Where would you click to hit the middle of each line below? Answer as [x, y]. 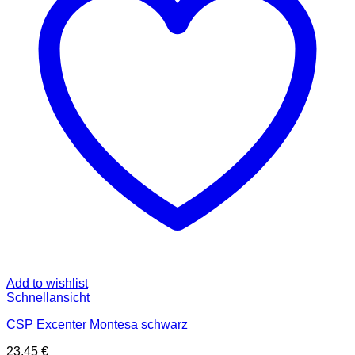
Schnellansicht [48, 298]
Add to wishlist [47, 284]
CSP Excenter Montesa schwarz [97, 325]
